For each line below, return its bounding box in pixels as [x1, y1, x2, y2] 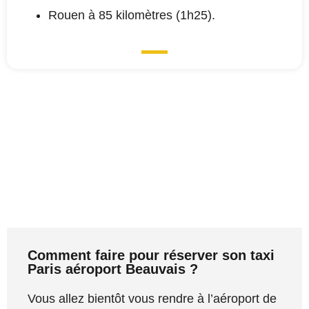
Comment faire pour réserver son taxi [28, 247, 275, 263]
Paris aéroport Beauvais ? [28, 261, 198, 277]
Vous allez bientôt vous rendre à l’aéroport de [28, 291, 277, 306]
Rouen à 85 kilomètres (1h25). [48, 8, 215, 23]
